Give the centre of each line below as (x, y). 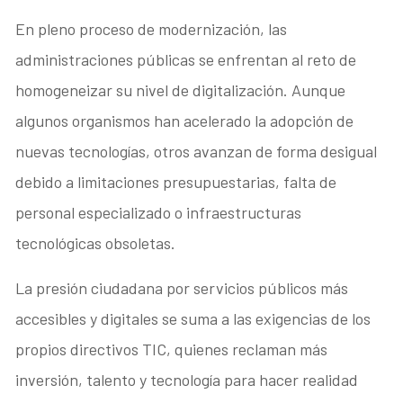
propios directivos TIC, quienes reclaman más (172, 349)
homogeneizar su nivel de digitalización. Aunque (181, 90)
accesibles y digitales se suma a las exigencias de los (193, 319)
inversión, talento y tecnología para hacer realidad (187, 380)
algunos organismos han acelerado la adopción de (185, 121)
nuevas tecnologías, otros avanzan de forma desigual (197, 152)
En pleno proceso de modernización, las (152, 29)
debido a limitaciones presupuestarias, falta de (176, 182)
